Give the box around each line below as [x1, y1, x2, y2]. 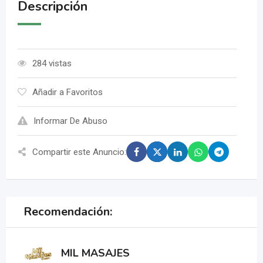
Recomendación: [23, 204, 112, 220]
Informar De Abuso [33, 116, 107, 127]
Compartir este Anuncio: [32, 146, 126, 157]
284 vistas [32, 58, 72, 69]
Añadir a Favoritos [32, 87, 103, 98]
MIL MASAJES [61, 246, 130, 261]
